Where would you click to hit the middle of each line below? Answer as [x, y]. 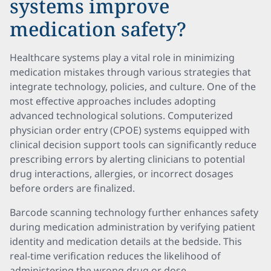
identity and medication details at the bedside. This [126, 241]
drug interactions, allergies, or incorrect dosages [122, 174]
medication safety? [98, 29]
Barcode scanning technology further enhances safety [134, 212]
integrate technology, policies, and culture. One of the [133, 87]
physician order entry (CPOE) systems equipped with [130, 130]
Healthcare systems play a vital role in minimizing [122, 57]
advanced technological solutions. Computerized [121, 116]
